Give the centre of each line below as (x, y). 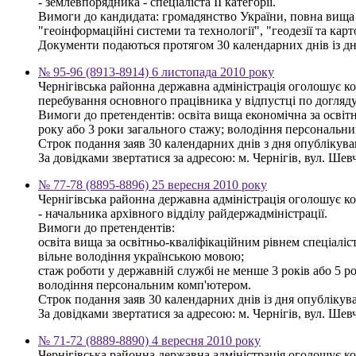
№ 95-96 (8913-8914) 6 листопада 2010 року (156, 72)
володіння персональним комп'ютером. (145, 284)
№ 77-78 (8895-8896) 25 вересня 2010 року (153, 184)
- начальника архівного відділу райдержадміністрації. (183, 213)
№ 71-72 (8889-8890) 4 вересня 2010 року (149, 340)
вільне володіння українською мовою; (141, 256)
